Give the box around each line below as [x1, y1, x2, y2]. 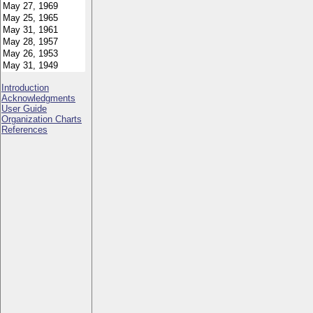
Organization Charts [1, 114, 82, 124]
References [1, 124, 48, 135]
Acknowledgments [1, 93, 75, 103]
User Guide [1, 103, 47, 114]
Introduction [1, 82, 49, 93]
